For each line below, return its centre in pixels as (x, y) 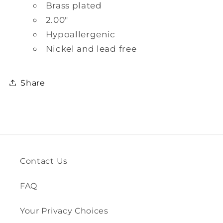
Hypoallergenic (81, 34)
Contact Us (44, 161)
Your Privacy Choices (64, 210)
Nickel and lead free (91, 49)
